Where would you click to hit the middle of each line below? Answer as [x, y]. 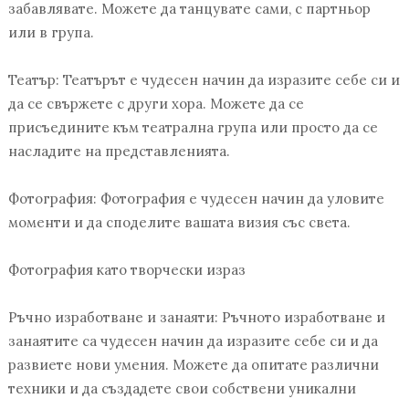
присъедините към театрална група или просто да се [193, 128]
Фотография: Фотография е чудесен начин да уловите [196, 199]
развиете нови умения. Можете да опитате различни [193, 365]
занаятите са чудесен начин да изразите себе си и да [193, 341]
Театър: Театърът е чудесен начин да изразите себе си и [204, 80]
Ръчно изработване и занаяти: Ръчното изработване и [196, 318]
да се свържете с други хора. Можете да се [156, 104]
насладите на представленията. [119, 152]
